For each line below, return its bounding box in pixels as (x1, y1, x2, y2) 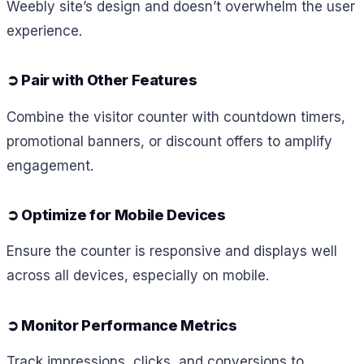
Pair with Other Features (21, 71, 197, 89)
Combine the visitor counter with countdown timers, (6, 108, 345, 125)
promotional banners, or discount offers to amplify (6, 132, 332, 149)
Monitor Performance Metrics (21, 316, 237, 334)
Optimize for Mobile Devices (21, 206, 226, 223)
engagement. (6, 157, 93, 174)
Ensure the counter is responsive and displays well (6, 243, 337, 260)
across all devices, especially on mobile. (6, 267, 269, 284)
